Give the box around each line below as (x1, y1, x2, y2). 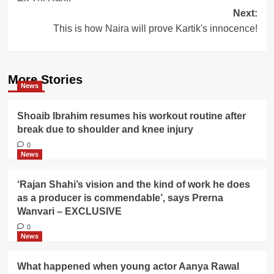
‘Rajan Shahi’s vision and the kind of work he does (17, 179, 250, 190)
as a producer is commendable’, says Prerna (17, 193, 223, 203)
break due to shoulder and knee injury (17, 124, 193, 135)
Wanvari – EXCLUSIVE (17, 206, 122, 217)
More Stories (7, 73, 83, 86)
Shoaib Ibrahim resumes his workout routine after (17, 111, 246, 121)
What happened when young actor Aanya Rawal (17, 261, 239, 272)
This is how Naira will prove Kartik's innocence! (53, 23, 257, 34)
